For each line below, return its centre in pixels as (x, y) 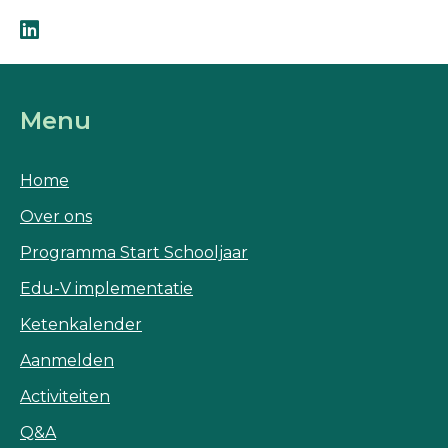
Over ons (56, 216)
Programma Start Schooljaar (134, 252)
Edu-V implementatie (106, 288)
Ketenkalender (81, 324)
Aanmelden (67, 360)
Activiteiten (65, 396)
